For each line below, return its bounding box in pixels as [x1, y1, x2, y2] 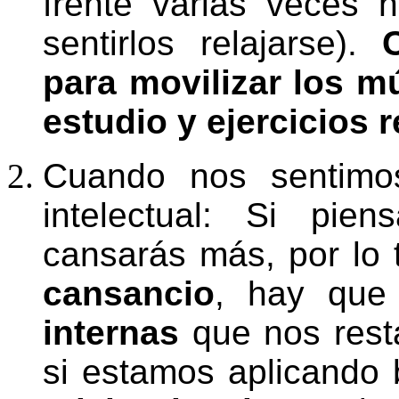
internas [43, 313, 179, 352]
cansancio [43, 274, 215, 313]
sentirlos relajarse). [43, 24, 383, 62]
